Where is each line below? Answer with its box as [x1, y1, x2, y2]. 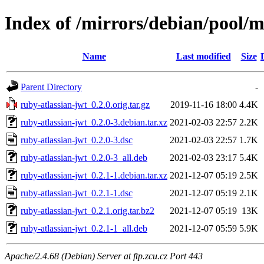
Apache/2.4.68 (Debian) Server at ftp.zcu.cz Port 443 [5, 250, 203, 261]
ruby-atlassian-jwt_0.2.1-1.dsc [21, 187, 133, 198]
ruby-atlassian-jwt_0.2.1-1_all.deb [21, 223, 147, 233]
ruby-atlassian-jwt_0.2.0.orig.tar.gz [21, 99, 150, 110]
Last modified [176, 51, 231, 61]
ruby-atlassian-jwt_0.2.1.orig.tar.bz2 [21, 205, 154, 216]
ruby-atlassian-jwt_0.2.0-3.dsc [21, 134, 133, 145]
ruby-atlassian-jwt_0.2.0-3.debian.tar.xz [21, 117, 167, 127]
